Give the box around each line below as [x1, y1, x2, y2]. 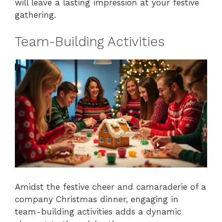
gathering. [15, 9, 56, 20]
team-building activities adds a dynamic [15, 207, 181, 217]
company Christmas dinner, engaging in [15, 194, 178, 205]
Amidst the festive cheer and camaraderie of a [15, 182, 206, 192]
